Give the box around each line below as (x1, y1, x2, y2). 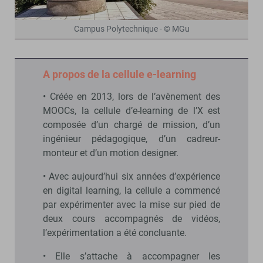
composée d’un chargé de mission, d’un (43, 119, 220, 131)
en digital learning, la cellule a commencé (43, 185, 220, 197)
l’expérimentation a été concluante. (43, 227, 187, 239)
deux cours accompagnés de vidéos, (43, 213, 220, 225)
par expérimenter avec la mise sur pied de (43, 199, 220, 211)
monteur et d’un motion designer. (43, 147, 178, 159)
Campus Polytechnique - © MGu (73, 24, 190, 35)
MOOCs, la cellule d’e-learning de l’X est (43, 105, 220, 117)
